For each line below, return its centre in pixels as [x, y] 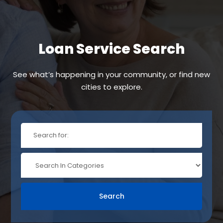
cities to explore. [111, 87]
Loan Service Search [111, 49]
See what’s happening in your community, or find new [111, 74]
